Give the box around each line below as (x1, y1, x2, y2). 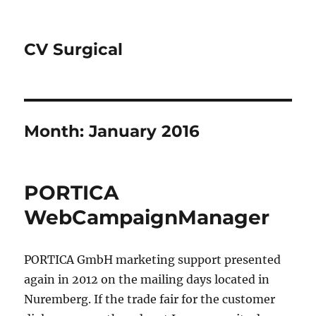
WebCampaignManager (24, 205, 270, 229)
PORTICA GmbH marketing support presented (24, 253, 281, 267)
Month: (24, 121, 90, 141)
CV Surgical (24, 39, 123, 59)
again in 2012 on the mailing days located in (24, 272, 270, 286)
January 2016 (89, 121, 200, 141)
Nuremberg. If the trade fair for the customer (24, 292, 276, 306)
